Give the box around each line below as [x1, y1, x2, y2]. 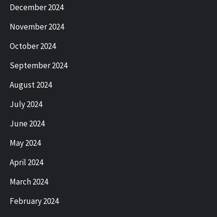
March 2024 [10, 176, 48, 187]
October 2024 [10, 41, 56, 52]
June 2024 [10, 118, 45, 129]
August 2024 [10, 79, 52, 91]
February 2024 [10, 196, 59, 207]
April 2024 [10, 157, 43, 168]
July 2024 [10, 99, 42, 110]
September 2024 [10, 60, 67, 71]
